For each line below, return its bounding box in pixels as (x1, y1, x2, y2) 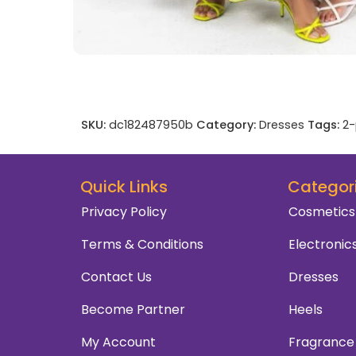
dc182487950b (109, 116, 193, 133)
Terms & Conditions (81, 234, 203, 253)
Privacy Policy (81, 202, 167, 221)
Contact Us (81, 267, 152, 286)
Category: (196, 116, 256, 133)
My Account (81, 332, 156, 351)
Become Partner (81, 300, 185, 319)
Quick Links (80, 175, 168, 198)
